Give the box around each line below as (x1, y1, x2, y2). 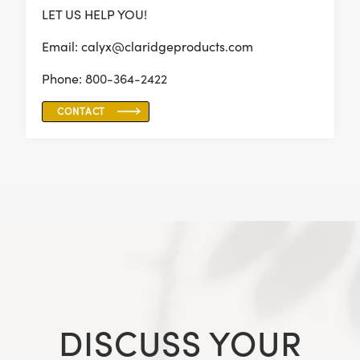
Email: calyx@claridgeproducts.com (42, 39, 253, 55)
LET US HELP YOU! (42, 6, 147, 23)
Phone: (42, 71, 85, 88)
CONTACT (57, 105, 106, 118)
